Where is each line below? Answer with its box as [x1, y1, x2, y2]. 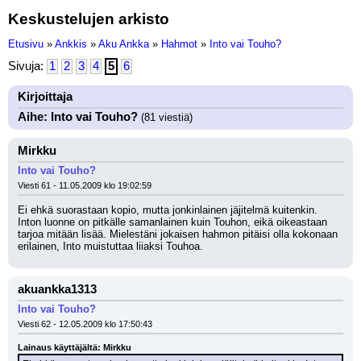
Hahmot [161, 38, 197, 50]
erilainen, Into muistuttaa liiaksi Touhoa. [18, 240, 203, 252]
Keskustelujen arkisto [8, 10, 169, 27]
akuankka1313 [18, 283, 97, 296]
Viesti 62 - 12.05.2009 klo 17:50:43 [18, 319, 152, 329]
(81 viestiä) [138, 111, 193, 123]
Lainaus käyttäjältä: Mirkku [18, 342, 131, 352]
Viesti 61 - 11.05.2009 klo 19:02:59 [18, 180, 151, 190]
